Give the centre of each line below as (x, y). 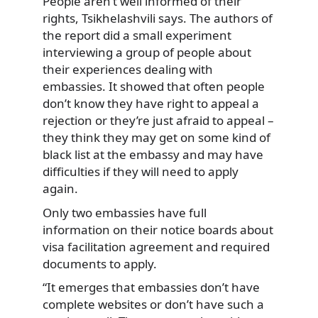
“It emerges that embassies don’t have (151, 287)
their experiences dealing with (128, 69)
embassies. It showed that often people (154, 86)
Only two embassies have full (125, 212)
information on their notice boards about (158, 229)
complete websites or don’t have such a (153, 305)
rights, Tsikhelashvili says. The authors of (158, 18)
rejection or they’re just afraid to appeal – (158, 120)
